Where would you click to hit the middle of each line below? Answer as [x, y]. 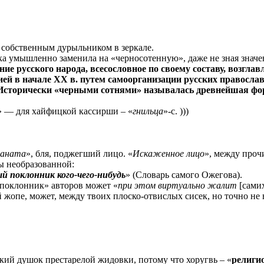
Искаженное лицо [169, 153]
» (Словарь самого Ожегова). [184, 174]
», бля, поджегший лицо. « [79, 153]
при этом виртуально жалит [177, 185]
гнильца [148, 111]
